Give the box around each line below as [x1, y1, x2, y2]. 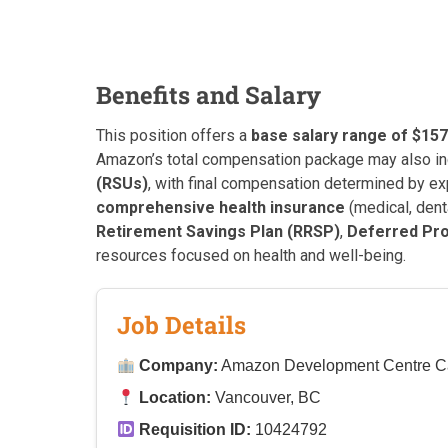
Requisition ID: [139, 421, 252, 438]
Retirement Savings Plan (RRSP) [96, 222, 340, 241]
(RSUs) [96, 174, 148, 193]
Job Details [117, 309, 246, 341]
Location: [139, 389, 212, 406]
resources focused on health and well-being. [96, 246, 406, 265]
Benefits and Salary [96, 79, 321, 111]
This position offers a [96, 126, 251, 145]
